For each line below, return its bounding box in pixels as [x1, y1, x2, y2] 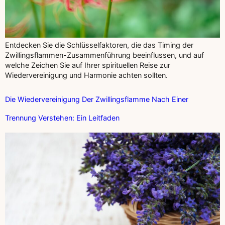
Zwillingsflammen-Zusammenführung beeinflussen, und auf [5, 50, 204, 59]
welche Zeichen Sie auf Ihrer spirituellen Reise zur [5, 60, 170, 69]
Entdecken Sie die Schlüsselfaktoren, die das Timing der [5, 40, 193, 49]
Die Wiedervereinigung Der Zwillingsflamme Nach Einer [5, 95, 188, 104]
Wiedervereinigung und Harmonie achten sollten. [5, 70, 168, 79]
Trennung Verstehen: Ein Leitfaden [5, 114, 120, 123]
